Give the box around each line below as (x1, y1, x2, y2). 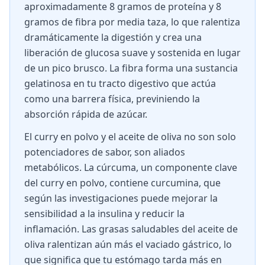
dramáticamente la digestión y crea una (24, 31, 202, 44)
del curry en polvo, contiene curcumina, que (24, 176, 221, 189)
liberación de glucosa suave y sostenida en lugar (24, 46, 241, 59)
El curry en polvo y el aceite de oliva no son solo (24, 130, 236, 143)
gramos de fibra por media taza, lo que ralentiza (24, 15, 240, 28)
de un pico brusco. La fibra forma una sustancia (24, 62, 238, 75)
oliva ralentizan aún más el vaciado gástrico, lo (24, 238, 232, 251)
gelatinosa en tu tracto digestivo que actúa (24, 77, 216, 90)
